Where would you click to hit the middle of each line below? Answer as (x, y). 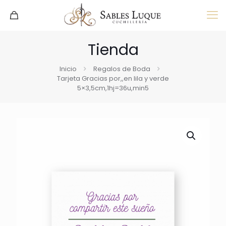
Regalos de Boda (122, 69)
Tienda (113, 50)
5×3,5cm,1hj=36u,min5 (113, 88)
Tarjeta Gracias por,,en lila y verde (113, 78)
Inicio (68, 69)
